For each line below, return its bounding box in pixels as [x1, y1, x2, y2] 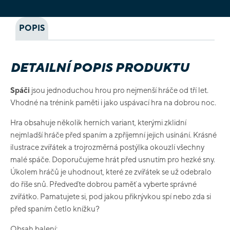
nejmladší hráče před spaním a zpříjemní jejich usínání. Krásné [10, 130, 217, 139]
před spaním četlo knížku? [10, 204, 100, 213]
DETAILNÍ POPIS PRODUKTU [10, 60, 189, 74]
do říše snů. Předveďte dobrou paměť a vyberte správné [10, 180, 197, 188]
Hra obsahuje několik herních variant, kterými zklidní [10, 118, 186, 127]
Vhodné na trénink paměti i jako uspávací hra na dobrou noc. [10, 98, 216, 107]
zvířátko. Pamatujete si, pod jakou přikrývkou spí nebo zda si [10, 192, 211, 201]
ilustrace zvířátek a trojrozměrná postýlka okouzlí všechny [10, 143, 204, 151]
